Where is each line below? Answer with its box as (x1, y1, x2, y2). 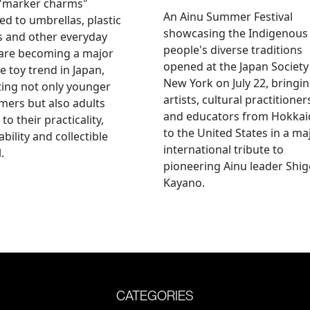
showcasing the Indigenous (163, 25, 308, 41)
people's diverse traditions (163, 42, 302, 57)
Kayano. (163, 174, 205, 190)
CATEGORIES (116, 286, 194, 304)
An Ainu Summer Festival (163, 8, 293, 24)
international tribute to (163, 141, 284, 157)
